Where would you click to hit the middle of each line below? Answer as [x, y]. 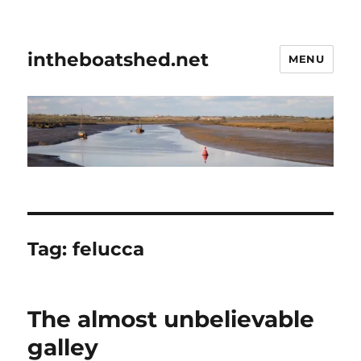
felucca [109, 249]
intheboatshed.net [118, 59]
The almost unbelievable [171, 320]
